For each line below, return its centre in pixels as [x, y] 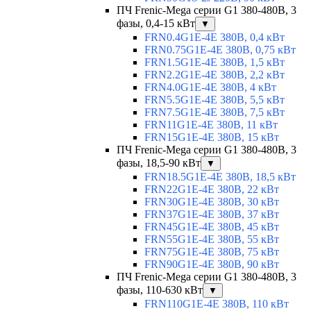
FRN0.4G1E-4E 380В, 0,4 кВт [215, 37]
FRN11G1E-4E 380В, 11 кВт [211, 125]
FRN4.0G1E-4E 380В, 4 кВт [210, 87]
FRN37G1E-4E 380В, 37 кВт [212, 215]
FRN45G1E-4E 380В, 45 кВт [212, 227]
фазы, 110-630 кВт [160, 290]
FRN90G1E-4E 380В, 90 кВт [212, 264]
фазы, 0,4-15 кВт [156, 24]
